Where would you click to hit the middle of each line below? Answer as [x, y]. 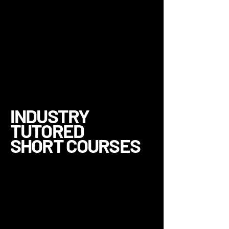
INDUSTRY [50, 116]
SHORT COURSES [75, 145]
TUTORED [47, 130]
